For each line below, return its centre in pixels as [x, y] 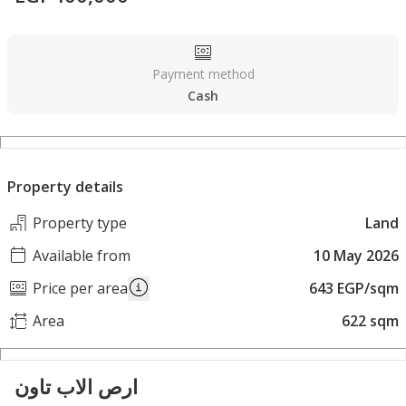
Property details [65, 187]
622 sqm [370, 321]
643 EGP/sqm [354, 289]
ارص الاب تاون [76, 387]
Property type [80, 223]
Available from [82, 256]
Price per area [80, 289]
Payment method [203, 74]
